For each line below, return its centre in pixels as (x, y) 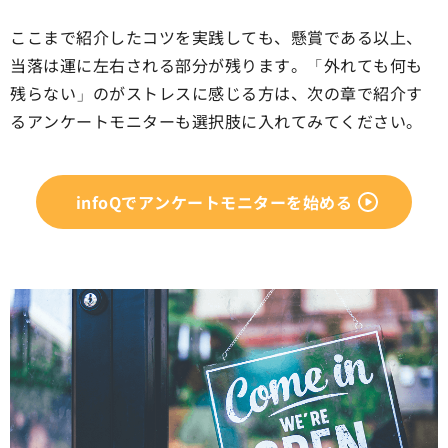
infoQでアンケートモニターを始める (214, 202)
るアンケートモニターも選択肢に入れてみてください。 (216, 121)
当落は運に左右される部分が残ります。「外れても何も (216, 65)
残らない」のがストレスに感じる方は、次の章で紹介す (216, 93)
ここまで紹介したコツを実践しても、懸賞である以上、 (216, 37)
